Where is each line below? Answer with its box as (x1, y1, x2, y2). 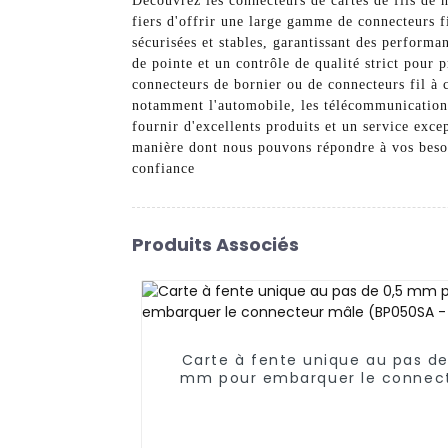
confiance (132, 161, 195, 177)
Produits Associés (132, 231, 299, 257)
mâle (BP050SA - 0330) (232, 386, 428, 407)
